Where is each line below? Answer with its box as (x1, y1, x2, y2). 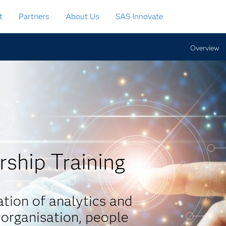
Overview (190, 43, 220, 52)
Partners (19, 12, 49, 21)
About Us (66, 12, 99, 21)
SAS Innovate (116, 12, 163, 21)
